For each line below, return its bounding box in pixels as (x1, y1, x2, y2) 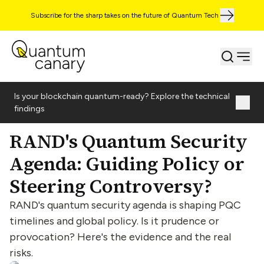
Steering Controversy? (9, 173, 212, 199)
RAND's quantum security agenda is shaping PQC (9, 198, 241, 212)
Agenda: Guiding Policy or (9, 150, 245, 177)
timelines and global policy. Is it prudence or (9, 214, 219, 227)
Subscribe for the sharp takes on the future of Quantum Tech (30, 11, 219, 19)
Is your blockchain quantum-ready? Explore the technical (14, 91, 230, 101)
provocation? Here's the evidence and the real (9, 230, 231, 243)
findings (14, 104, 45, 114)
